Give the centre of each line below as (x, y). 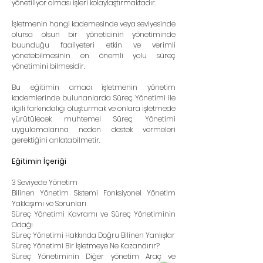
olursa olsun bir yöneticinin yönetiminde (94, 34)
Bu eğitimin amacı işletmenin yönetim (94, 87)
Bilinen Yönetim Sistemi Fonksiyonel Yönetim (94, 193)
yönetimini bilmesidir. (48, 66)
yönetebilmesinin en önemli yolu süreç (94, 55)
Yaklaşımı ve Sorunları (49, 203)
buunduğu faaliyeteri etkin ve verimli (94, 45)
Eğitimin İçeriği (39, 161)
